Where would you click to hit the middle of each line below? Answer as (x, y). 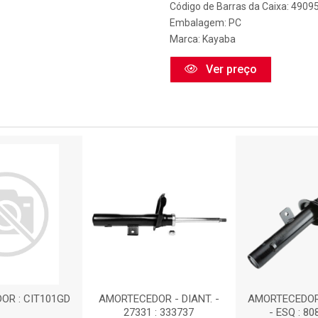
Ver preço (230, 69)
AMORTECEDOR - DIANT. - (159, 299)
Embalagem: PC (205, 23)
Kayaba (219, 39)
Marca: (186, 39)
